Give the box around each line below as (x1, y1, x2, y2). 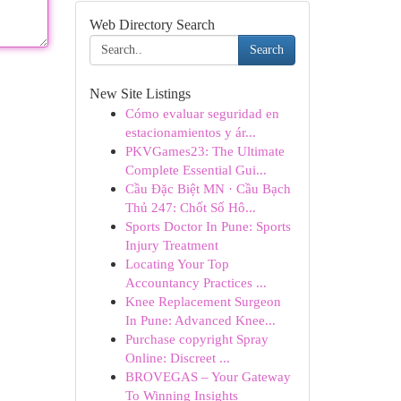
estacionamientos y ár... (124, 124, 256, 140)
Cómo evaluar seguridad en (124, 106, 279, 121)
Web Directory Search (89, 17, 215, 32)
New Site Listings (89, 86, 191, 101)
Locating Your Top (124, 256, 229, 271)
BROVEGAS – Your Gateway (124, 369, 291, 384)
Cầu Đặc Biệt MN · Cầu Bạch (124, 181, 291, 196)
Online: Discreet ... (124, 350, 230, 365)
